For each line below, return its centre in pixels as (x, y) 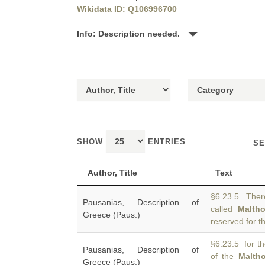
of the (224, 256)
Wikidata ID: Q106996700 (127, 9)
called (224, 209)
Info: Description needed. (130, 34)
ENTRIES (165, 142)
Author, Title (112, 173)
